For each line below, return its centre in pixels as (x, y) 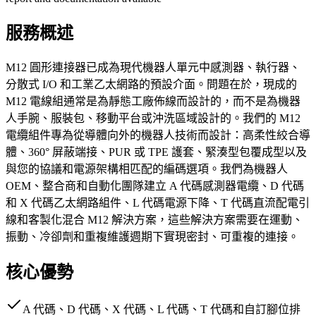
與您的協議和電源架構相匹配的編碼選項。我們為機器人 (147, 169)
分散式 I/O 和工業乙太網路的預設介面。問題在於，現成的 (151, 84)
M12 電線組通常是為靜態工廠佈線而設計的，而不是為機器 (153, 101)
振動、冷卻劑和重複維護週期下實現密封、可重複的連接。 (152, 236)
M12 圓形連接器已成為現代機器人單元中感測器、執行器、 (153, 67)
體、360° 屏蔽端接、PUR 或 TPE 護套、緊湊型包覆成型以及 (156, 152)
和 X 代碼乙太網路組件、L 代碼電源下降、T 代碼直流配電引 (158, 202)
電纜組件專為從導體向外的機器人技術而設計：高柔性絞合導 (158, 135)
